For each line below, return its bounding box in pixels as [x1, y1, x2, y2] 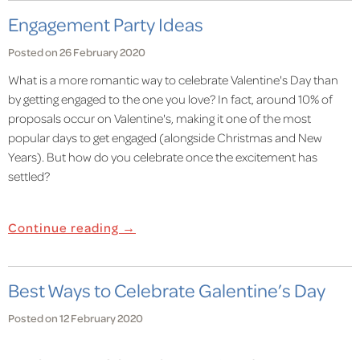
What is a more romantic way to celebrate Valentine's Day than [8, 72, 338, 88]
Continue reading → [8, 219, 136, 235]
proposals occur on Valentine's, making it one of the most [8, 110, 311, 126]
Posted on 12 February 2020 [8, 311, 143, 325]
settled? [8, 168, 50, 184]
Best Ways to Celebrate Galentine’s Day [8, 278, 325, 301]
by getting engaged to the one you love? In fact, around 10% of [8, 91, 333, 107]
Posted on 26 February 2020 [8, 45, 145, 59]
